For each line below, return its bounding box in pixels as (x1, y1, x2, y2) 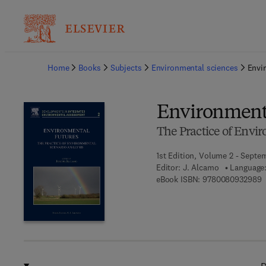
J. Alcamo (182, 162, 219, 173)
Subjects (110, 62, 142, 73)
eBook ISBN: (156, 174, 201, 185)
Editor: (156, 162, 180, 173)
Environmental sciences (151, 62, 238, 73)
